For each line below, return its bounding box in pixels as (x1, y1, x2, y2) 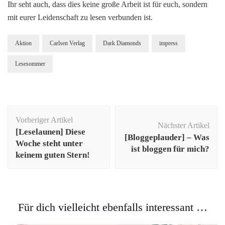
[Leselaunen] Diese (16, 127, 85, 137)
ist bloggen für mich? (131, 144, 209, 154)
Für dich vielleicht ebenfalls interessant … (18, 200, 207, 213)
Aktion (15, 39, 32, 47)
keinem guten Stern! (16, 150, 90, 160)
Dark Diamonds (103, 39, 141, 47)
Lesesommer (15, 60, 45, 67)
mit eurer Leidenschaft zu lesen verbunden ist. (8, 13, 153, 22)
